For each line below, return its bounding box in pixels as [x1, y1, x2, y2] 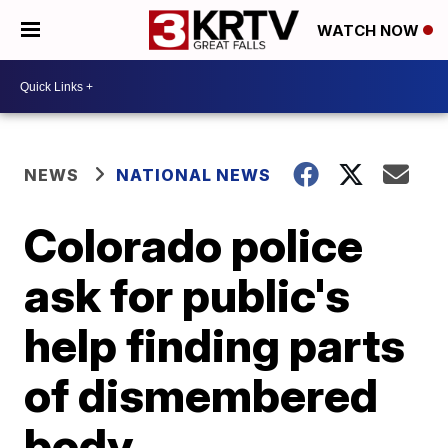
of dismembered [24, 367, 379, 423]
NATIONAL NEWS [116, 165, 272, 185]
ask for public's [24, 267, 351, 323]
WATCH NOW [317, 21, 423, 41]
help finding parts [24, 317, 406, 373]
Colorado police [24, 217, 364, 273]
